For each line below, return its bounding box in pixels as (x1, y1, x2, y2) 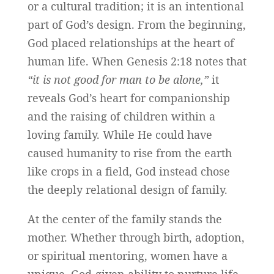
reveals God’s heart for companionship (27, 91, 230, 106)
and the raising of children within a (27, 109, 215, 124)
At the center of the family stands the (27, 212, 222, 227)
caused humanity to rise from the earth (27, 146, 232, 161)
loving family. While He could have (27, 127, 212, 143)
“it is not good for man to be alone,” (27, 72, 212, 87)
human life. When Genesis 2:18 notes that (27, 54, 246, 69)
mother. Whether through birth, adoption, (27, 230, 245, 245)
